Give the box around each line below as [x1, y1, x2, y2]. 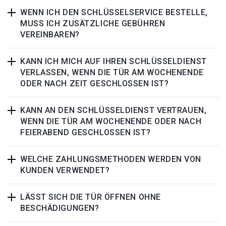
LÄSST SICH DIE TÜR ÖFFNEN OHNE [20, 192, 161, 202]
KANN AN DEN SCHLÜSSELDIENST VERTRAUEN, [20, 105, 207, 115]
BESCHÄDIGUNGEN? [20, 203, 99, 213]
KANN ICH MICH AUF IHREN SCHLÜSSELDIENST [20, 56, 207, 66]
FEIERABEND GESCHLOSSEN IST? [20, 128, 151, 137]
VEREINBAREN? [20, 30, 80, 39]
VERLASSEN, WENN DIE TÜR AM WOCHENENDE [20, 68, 204, 77]
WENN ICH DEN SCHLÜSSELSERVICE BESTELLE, [20, 8, 208, 17]
